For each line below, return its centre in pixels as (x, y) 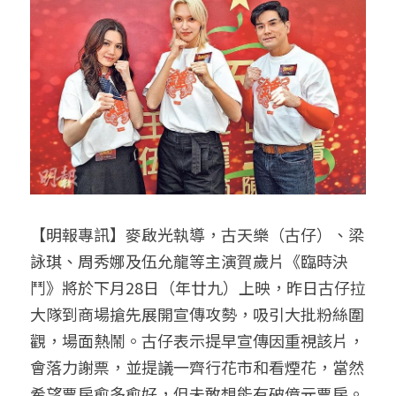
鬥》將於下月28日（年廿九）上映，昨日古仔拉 (198, 287)
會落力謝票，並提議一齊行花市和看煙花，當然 (197, 366)
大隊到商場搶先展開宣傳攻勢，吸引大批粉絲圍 (197, 313)
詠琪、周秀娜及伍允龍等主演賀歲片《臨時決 (189, 260)
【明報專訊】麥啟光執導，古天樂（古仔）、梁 (197, 234)
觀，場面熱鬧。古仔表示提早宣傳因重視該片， (197, 340)
